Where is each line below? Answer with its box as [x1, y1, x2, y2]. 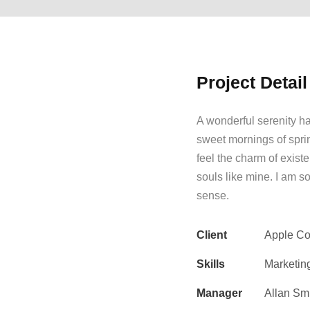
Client [197, 229, 227, 241]
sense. [197, 190, 229, 201]
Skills [197, 258, 225, 270]
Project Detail [197, 73, 307, 92]
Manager [197, 287, 242, 299]
